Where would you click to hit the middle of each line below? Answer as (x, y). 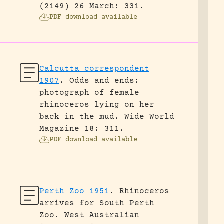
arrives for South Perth (97, 203)
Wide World (149, 117)
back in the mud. (79, 117)
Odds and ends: (104, 81)
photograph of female (89, 93)
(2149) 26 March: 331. (92, 6)
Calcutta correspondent (94, 69)
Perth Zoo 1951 (74, 191)
